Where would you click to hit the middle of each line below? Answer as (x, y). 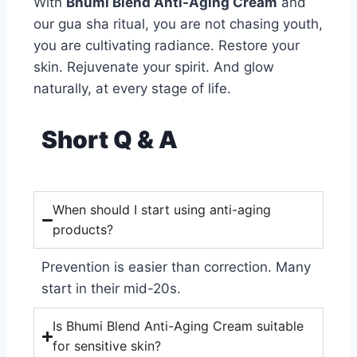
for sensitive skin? (107, 346)
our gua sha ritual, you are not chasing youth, (178, 24)
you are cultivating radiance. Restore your (167, 46)
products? (83, 230)
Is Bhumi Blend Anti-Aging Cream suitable (178, 326)
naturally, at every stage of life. (132, 89)
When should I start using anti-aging (162, 210)
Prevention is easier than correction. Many (176, 267)
